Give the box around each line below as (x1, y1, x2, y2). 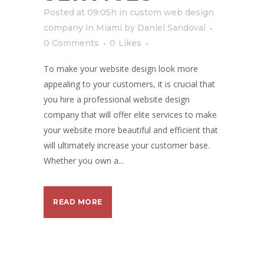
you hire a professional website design (44, 94, 190, 105)
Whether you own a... (44, 155, 124, 166)
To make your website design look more (44, 63, 198, 74)
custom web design (130, 7, 214, 18)
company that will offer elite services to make (44, 109, 217, 120)
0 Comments (44, 38, 99, 48)
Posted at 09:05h (44, 7, 117, 18)
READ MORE (53, 197, 103, 206)
